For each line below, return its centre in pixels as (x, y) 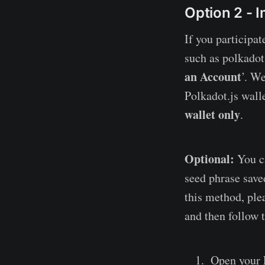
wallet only (212, 114)
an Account (213, 76)
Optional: (209, 159)
